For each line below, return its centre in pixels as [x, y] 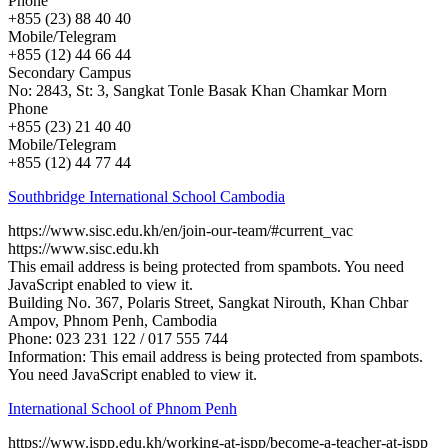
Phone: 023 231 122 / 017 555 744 [118, 338]
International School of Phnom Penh [122, 408]
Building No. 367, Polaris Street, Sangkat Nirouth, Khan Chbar [208, 302]
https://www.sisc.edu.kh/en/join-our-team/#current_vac [180, 230]
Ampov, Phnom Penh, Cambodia [112, 320]
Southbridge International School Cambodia [146, 196]
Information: [49, 356]
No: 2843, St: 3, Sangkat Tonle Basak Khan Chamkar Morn [197, 90]
